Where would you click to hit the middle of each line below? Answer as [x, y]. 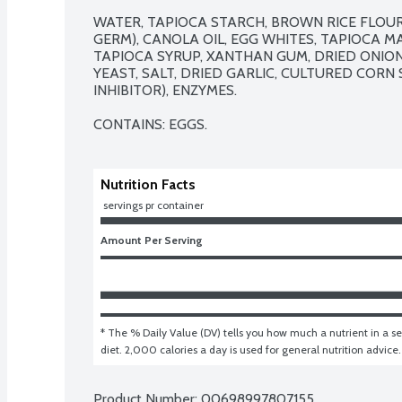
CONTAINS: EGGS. [150, 124]
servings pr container [153, 205]
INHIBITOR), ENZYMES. [165, 90]
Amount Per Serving [152, 240]
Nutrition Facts [148, 184]
